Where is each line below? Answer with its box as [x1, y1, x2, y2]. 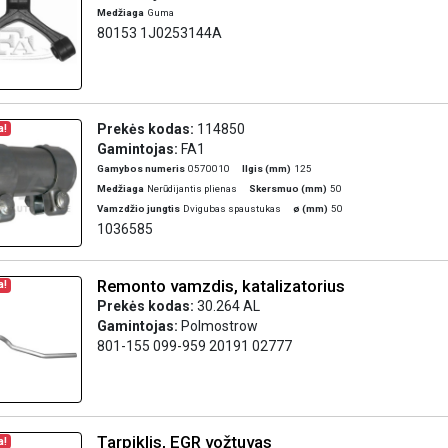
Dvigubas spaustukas [182, 203, 281, 214]
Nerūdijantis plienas [146, 183, 237, 194]
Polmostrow [180, 317, 258, 334]
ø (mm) [292, 203, 328, 214]
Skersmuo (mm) [248, 183, 327, 194]
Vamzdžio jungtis [96, 203, 180, 214]
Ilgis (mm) [241, 163, 291, 174]
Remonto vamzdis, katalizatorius [96, 275, 345, 296]
